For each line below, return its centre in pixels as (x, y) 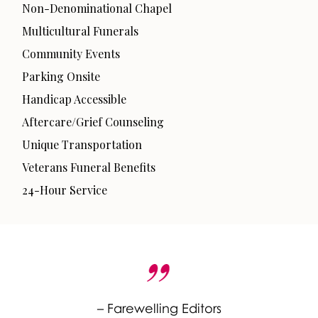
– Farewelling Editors (159, 308)
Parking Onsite (61, 76)
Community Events (71, 53)
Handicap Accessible (74, 99)
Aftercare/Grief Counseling (93, 121)
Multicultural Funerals (80, 31)
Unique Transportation (82, 144)
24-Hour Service (65, 190)
